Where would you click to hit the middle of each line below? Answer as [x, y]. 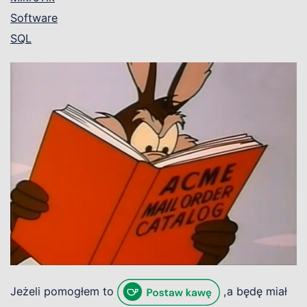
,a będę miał [254, 291]
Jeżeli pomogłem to [64, 291]
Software [34, 17]
